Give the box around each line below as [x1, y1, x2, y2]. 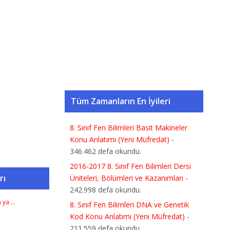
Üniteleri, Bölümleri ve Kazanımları [70, 173, 183, 183]
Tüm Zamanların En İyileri [71, 95, 170, 107]
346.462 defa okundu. [70, 146, 141, 156]
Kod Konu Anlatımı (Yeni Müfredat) [70, 212, 185, 221]
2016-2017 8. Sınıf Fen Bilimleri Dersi [70, 161, 191, 171]
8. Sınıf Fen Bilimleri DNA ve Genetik [70, 200, 189, 209]
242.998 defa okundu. [70, 185, 141, 195]
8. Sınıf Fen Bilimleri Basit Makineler [70, 123, 187, 132]
